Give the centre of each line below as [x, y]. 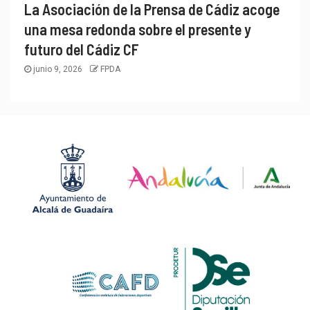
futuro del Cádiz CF [82, 49]
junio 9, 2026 [58, 69]
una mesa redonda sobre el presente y [138, 29]
